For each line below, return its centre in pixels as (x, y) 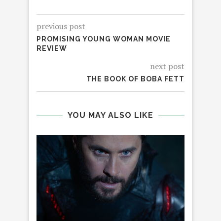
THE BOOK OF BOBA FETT (135, 79)
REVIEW (52, 49)
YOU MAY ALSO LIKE (110, 115)
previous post (61, 26)
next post (167, 66)
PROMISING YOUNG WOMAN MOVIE (104, 39)
